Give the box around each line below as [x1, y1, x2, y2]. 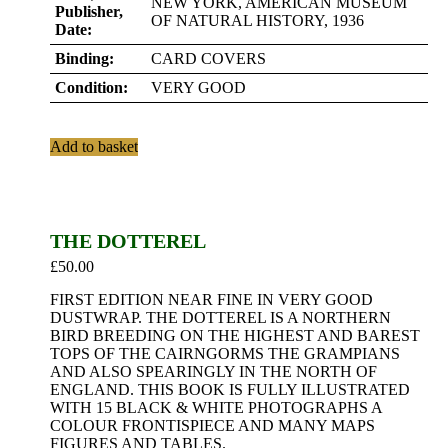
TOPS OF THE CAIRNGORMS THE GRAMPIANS [50, 345, 400, 362]
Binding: [55, 50, 114, 67]
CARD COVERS [151, 50, 266, 67]
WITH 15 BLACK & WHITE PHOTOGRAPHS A [50, 399, 382, 416]
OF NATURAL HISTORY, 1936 [151, 12, 364, 29]
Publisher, [55, 3, 123, 20]
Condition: [55, 79, 128, 96]
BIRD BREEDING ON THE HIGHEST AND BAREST [50, 327, 420, 344]
